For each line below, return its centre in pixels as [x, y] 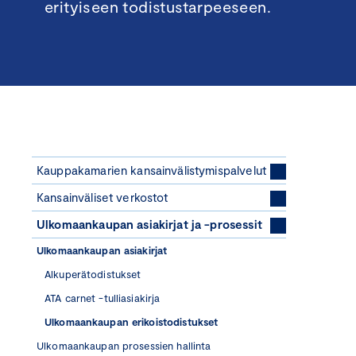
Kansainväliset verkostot [103, 197]
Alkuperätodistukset [93, 274]
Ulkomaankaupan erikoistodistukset [132, 322]
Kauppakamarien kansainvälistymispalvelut [151, 170]
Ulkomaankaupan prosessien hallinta [124, 346]
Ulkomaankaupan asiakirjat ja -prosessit [149, 224]
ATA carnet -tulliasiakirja [103, 298]
